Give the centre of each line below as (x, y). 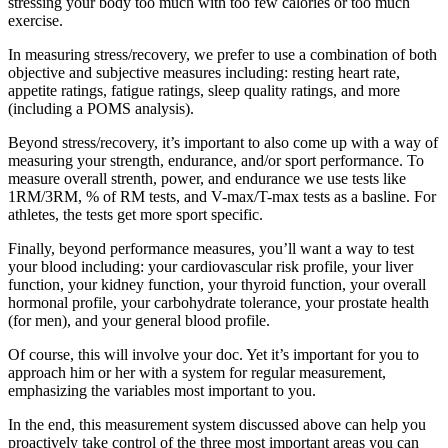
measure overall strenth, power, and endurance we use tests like (207, 179)
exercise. (35, 21)
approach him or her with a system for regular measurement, (197, 373)
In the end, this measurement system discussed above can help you (217, 425)
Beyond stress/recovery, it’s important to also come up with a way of (223, 143)
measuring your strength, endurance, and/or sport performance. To (216, 161)
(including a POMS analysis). (101, 109)
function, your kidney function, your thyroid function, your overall (217, 285)
